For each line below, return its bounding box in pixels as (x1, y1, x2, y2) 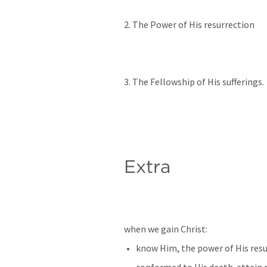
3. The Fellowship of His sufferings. (124, 76, 266, 88)
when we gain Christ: (124, 223, 207, 235)
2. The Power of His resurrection (124, 18, 254, 31)
